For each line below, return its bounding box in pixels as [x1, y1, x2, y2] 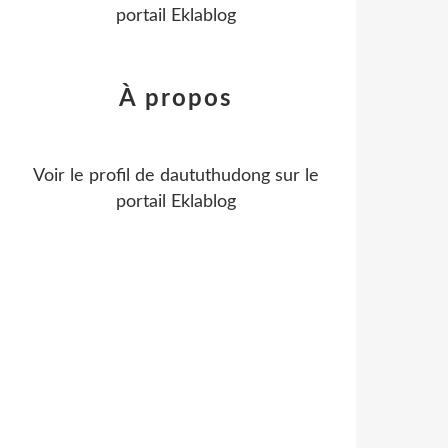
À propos [119, 87, 233, 111]
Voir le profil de [33, 167, 160, 185]
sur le [270, 167, 319, 185]
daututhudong [160, 167, 270, 185]
